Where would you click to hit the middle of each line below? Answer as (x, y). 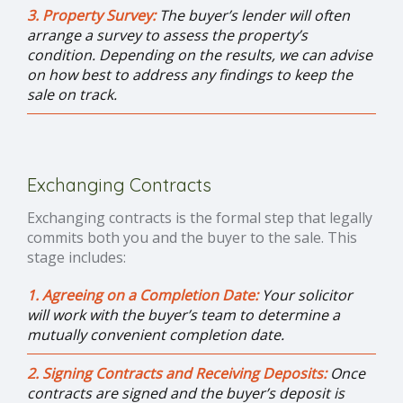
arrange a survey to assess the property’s (167, 35)
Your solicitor (307, 295)
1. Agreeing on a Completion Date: (144, 295)
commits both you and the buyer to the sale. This (192, 237)
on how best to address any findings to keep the (190, 75)
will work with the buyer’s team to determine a (184, 315)
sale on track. (72, 94)
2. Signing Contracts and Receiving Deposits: (179, 373)
